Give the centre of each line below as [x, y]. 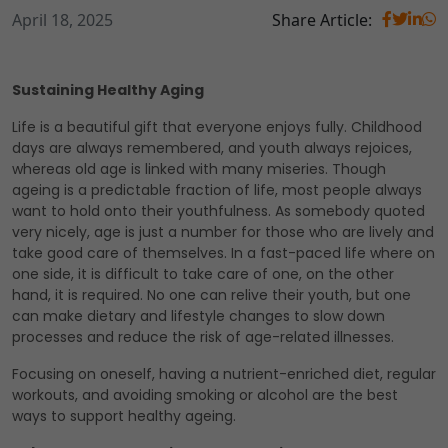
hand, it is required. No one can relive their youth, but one [211, 295]
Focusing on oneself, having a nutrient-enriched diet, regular [224, 374]
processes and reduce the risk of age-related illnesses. [203, 337]
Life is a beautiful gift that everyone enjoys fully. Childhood [217, 127]
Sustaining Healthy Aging [108, 90]
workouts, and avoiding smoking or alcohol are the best [205, 395]
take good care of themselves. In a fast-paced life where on [223, 253]
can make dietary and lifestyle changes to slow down [198, 316]
